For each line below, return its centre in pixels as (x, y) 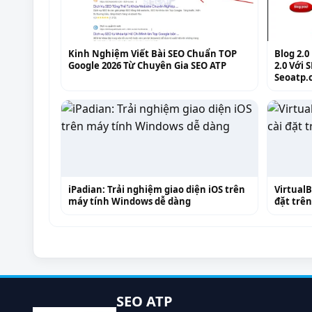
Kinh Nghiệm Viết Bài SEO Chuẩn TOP (153, 53)
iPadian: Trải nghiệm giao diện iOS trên (157, 189)
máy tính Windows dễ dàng (130, 201)
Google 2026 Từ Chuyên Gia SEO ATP (147, 65)
